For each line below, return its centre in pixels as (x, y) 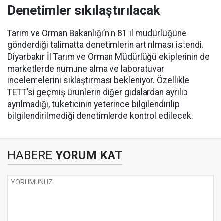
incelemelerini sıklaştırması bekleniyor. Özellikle (98, 81)
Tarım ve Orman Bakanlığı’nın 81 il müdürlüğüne (97, 33)
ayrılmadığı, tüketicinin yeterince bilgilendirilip (93, 104)
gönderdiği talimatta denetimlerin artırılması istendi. (106, 45)
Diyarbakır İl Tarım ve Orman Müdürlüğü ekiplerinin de (109, 57)
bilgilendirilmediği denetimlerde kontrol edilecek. (100, 116)
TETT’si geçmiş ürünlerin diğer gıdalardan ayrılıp (98, 92)
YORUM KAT (88, 156)
